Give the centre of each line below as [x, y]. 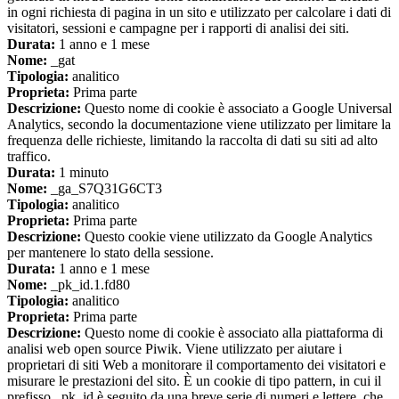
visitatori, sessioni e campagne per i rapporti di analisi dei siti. [178, 28]
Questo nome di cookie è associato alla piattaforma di [232, 333]
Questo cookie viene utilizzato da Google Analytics [227, 237]
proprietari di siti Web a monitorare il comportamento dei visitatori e [196, 365]
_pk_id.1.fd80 [89, 285]
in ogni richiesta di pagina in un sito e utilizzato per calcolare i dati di [199, 12]
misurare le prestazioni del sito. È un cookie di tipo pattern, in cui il [194, 381]
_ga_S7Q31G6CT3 [105, 189]
